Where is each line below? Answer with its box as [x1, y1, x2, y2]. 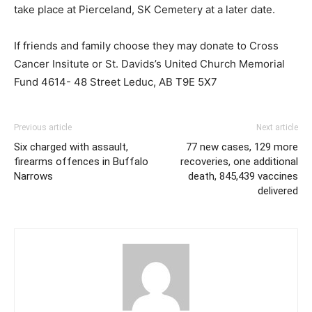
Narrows [14, 170, 53, 183]
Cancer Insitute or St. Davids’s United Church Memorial [14, 57, 285, 71]
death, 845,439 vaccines [188, 170, 298, 183]
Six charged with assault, [14, 141, 128, 154]
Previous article [14, 123, 72, 133]
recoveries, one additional [180, 155, 298, 169]
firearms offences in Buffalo [14, 155, 148, 169]
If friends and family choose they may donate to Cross [14, 39, 279, 53]
